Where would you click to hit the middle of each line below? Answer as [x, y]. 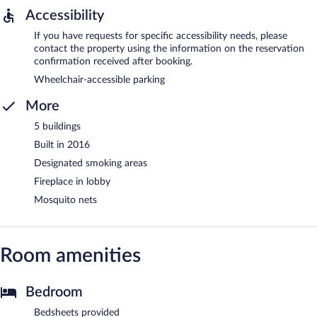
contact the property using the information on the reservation [169, 48]
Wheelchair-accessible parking [99, 80]
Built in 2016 [62, 145]
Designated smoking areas [91, 163]
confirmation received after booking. [113, 61]
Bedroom [54, 292]
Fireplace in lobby [72, 181]
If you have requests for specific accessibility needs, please [161, 36]
